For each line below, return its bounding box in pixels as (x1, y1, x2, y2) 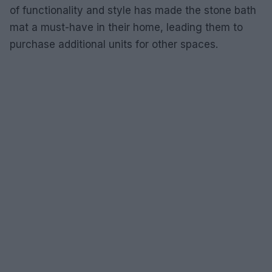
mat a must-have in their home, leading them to (10, 21, 243, 33)
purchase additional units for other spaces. (10, 38, 218, 50)
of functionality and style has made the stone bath (10, 4, 256, 16)
